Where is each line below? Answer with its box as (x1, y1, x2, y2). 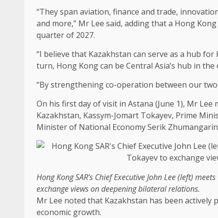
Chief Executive (95, 172, 145, 183)
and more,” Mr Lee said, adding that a (36, 18, 175, 29)
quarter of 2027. (36, 30, 95, 41)
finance (113, 6, 139, 18)
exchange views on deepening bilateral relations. (36, 183, 200, 195)
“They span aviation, (36, 6, 113, 18)
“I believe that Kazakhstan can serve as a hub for (36, 49, 216, 60)
